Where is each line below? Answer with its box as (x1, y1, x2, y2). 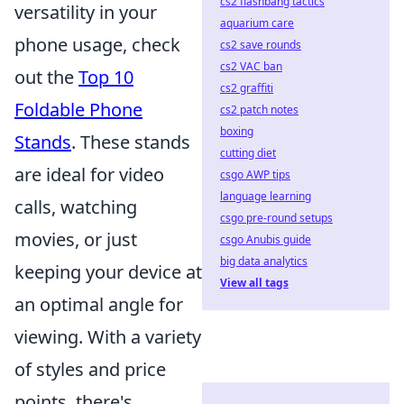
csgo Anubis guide (220, 232, 311, 247)
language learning (220, 188, 311, 204)
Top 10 (78, 65, 133, 89)
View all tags (220, 275, 289, 290)
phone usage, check (14, 32, 180, 57)
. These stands (71, 130, 190, 154)
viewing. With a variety (14, 325, 201, 349)
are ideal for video (14, 162, 164, 187)
